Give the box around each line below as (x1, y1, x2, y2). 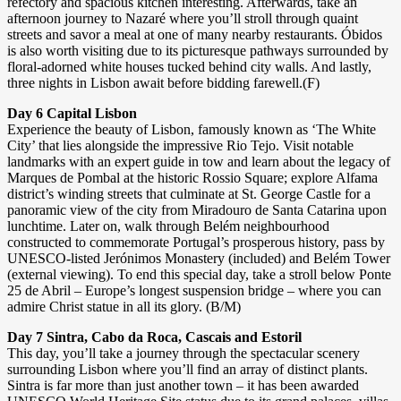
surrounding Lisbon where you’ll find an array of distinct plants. (7, 362, 368, 378)
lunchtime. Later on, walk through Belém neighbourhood (7, 218, 329, 235)
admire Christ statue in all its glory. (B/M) (7, 299, 241, 315)
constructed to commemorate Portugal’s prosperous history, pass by (7, 235, 385, 251)
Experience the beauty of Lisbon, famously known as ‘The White (7, 122, 376, 138)
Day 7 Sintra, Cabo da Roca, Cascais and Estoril (7, 329, 302, 346)
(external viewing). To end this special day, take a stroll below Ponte (7, 267, 391, 283)
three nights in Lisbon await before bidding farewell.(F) (7, 75, 320, 91)
